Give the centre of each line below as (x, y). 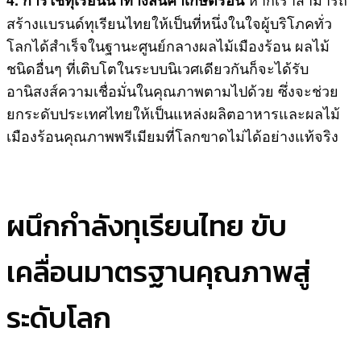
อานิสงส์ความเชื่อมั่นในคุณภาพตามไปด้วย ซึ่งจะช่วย (172, 90)
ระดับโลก (59, 317)
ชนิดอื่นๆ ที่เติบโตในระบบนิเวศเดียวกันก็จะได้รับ (158, 67)
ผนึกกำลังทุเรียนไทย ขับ (147, 225)
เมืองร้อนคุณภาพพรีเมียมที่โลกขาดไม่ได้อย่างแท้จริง (172, 135)
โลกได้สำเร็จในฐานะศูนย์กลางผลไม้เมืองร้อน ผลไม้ (168, 45)
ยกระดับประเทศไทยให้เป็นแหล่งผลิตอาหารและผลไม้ (173, 112)
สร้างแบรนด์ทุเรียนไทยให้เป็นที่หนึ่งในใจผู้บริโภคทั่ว (169, 22)
